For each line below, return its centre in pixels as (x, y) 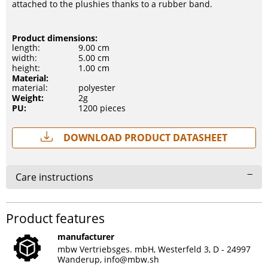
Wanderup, (81, 259)
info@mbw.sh (132, 259)
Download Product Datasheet (144, 138)
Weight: (28, 98)
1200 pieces (102, 108)
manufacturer (86, 237)
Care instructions (54, 177)
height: (26, 68)
